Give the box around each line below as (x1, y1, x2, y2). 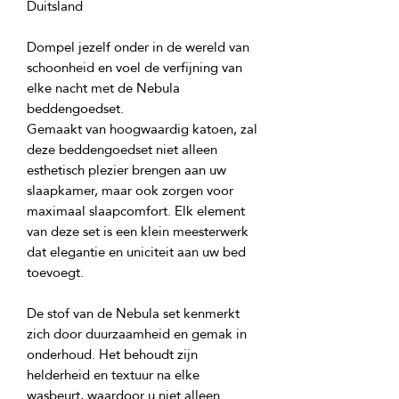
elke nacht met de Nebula (27, 75, 180, 101)
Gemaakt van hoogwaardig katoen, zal (27, 116, 257, 142)
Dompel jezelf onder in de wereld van (27, 34, 249, 60)
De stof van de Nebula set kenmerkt (27, 300, 240, 326)
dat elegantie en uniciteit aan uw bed (27, 239, 246, 265)
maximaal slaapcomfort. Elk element (27, 198, 245, 224)
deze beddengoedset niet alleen (27, 136, 217, 162)
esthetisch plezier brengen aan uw (27, 157, 226, 183)
